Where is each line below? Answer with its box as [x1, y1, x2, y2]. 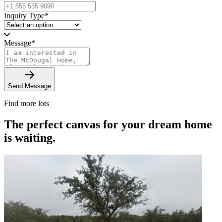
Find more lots [4, 99, 49, 108]
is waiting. [4, 131, 55, 144]
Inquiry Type [4, 11, 45, 20]
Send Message [8, 82, 51, 90]
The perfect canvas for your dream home [4, 117, 212, 131]
